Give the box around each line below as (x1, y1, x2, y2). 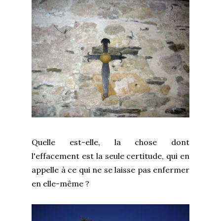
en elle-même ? (32, 178, 89, 188)
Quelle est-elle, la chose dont (32, 137, 189, 147)
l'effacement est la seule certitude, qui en (32, 150, 189, 161)
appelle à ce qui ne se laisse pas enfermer (32, 164, 189, 175)
